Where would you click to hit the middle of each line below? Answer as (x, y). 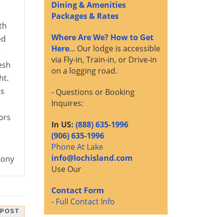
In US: (63, 125)
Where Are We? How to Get (102, 38)
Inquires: (67, 103)
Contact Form (78, 191)
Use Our (66, 169)
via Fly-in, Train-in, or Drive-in (104, 60)
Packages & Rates (85, 16)
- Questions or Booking (93, 92)
